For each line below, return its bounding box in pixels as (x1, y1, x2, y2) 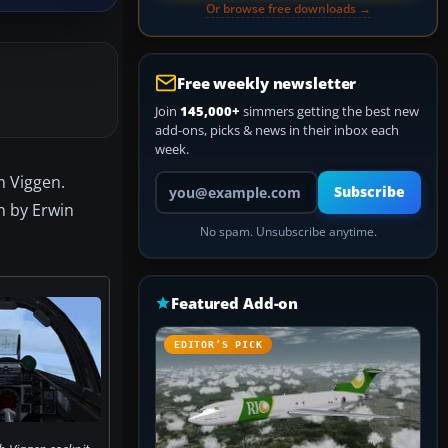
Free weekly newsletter (177, 73, 357, 93)
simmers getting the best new (240, 102, 419, 120)
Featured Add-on (171, 293, 299, 313)
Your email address (154, 170, 267, 188)
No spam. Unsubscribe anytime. (199, 224, 377, 239)
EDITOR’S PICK (174, 339, 263, 350)
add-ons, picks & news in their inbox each (155, 121, 399, 139)
